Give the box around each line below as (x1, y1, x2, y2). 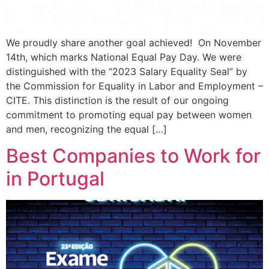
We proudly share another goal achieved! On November (6, 36, 261, 49)
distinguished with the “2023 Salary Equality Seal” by (6, 65, 247, 77)
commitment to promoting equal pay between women (6, 108, 252, 121)
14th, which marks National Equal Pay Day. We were (6, 50, 241, 63)
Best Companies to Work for (6, 144, 261, 168)
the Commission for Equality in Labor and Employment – (6, 79, 263, 92)
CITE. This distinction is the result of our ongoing (6, 94, 229, 106)
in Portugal (6, 167, 104, 191)
